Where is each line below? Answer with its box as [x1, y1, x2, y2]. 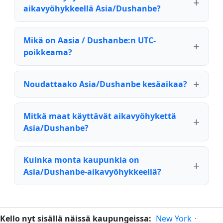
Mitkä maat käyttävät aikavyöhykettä [23, 111, 176, 122]
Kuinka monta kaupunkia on [23, 154, 139, 166]
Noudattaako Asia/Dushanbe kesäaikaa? [23, 79, 187, 90]
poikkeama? [23, 47, 72, 58]
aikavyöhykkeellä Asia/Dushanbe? [23, 3, 161, 14]
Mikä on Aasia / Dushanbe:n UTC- [23, 35, 156, 46]
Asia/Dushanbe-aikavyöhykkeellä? [23, 166, 161, 178]
